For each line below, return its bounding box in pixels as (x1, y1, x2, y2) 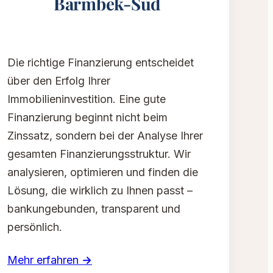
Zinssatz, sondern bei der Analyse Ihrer (7, 129, 203, 143)
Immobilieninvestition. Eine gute (7, 93, 166, 106)
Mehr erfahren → (7, 253, 92, 267)
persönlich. (7, 221, 62, 234)
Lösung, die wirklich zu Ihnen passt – (7, 184, 193, 197)
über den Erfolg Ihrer (7, 74, 110, 88)
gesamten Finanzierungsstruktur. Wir (7, 147, 191, 161)
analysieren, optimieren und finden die (7, 166, 198, 179)
